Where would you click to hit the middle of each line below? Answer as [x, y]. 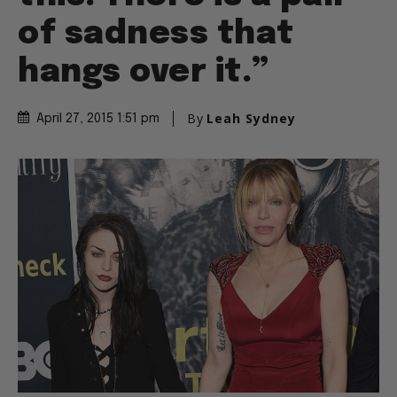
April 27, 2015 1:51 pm [98, 119]
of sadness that [156, 35]
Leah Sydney [251, 119]
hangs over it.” [144, 73]
